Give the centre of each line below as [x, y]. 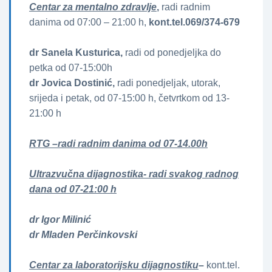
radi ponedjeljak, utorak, [168, 83]
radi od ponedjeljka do [172, 52]
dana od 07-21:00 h [73, 189]
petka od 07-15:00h [71, 67]
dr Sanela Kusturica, [76, 52]
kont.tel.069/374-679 [193, 22]
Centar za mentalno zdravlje [93, 7]
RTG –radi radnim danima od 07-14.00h [118, 143]
